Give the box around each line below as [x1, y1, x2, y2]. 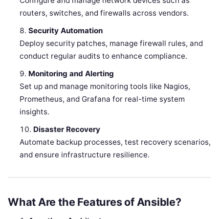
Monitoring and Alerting [28, 69, 114, 79]
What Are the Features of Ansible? [8, 195, 181, 208]
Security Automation [28, 26, 103, 36]
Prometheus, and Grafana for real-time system [20, 94, 185, 104]
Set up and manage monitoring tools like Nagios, [20, 82, 191, 91]
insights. [20, 107, 50, 117]
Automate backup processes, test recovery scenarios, [20, 137, 211, 147]
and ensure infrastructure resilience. [20, 150, 150, 160]
